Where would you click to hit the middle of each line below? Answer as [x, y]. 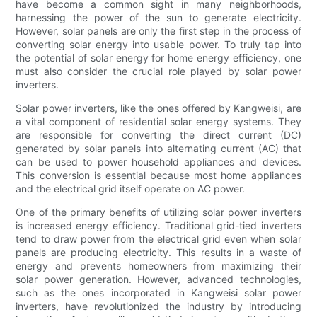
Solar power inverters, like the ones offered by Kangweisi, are [158, 108]
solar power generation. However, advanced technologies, [158, 279]
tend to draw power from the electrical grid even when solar [158, 239]
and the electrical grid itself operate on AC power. [131, 189]
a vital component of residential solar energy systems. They [158, 122]
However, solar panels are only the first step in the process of [158, 31]
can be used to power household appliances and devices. [158, 162]
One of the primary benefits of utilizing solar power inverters [158, 212]
